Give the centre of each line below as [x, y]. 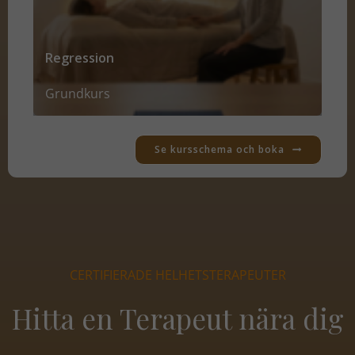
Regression [80, 57]
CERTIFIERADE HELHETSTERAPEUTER [177, 275]
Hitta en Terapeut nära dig [177, 318]
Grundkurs [78, 93]
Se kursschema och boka [219, 149]
